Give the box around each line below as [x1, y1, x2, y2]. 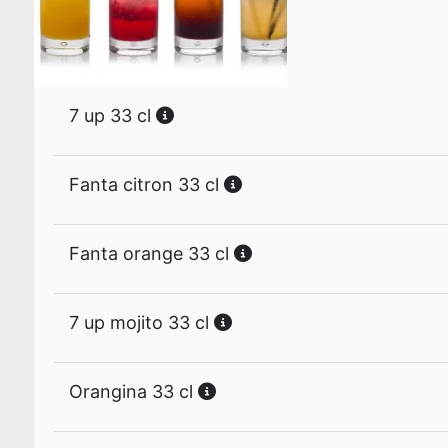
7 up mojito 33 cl [69, 312, 214, 333]
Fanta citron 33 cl [69, 174, 224, 195]
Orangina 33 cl [69, 381, 198, 402]
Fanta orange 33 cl [69, 243, 234, 264]
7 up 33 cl [69, 105, 156, 126]
